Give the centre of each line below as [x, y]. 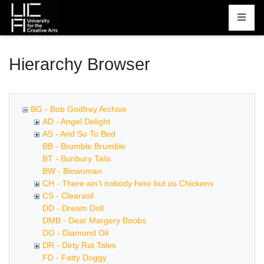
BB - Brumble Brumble [84, 146]
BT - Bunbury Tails [77, 159]
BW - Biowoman [72, 171]
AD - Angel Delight [76, 121]
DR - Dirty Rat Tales [79, 245]
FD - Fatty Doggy [75, 258]
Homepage [32, 7]
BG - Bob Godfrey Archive [79, 109]
